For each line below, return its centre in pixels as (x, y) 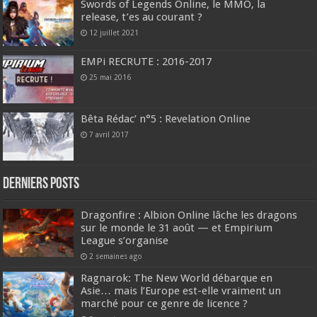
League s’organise (125, 241)
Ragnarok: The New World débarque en (177, 278)
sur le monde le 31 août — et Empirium (177, 228)
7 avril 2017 (109, 135)
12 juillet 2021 (114, 32)
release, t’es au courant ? (142, 17)
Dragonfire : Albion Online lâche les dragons (189, 215)
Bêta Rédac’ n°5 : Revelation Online (166, 119)
